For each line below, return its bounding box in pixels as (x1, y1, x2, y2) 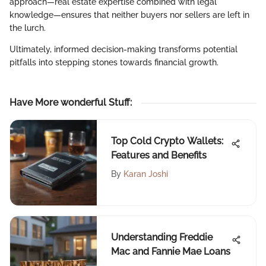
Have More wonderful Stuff (9, 97, 130, 109)
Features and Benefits (111, 150, 207, 161)
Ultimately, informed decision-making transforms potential (9, 45, 237, 55)
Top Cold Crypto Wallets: (111, 135, 223, 147)
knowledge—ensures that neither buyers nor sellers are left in (9, 10, 249, 20)
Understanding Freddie (111, 232, 213, 243)
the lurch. (9, 23, 46, 33)
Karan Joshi (123, 169, 168, 179)
